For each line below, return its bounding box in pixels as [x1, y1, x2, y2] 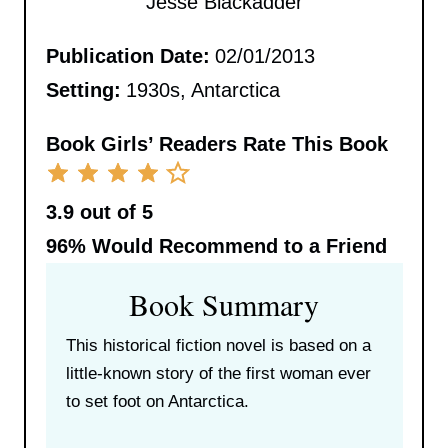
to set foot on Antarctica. [65, 391, 249, 411]
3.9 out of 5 [45, 200, 153, 223]
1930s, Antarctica [125, 78, 280, 101]
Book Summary [129, 283, 319, 324]
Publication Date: [45, 44, 210, 67]
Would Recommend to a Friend [85, 234, 387, 257]
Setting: [45, 78, 121, 101]
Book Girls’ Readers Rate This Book [45, 132, 388, 155]
